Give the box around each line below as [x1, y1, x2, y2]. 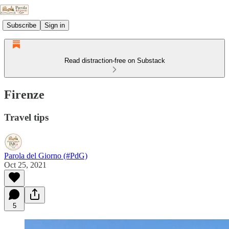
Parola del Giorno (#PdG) [4, 151, 87, 160]
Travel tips [4, 111, 49, 123]
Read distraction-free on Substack [64, 57, 165, 64]
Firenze [4, 87, 44, 101]
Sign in [44, 21, 65, 29]
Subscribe [7, 21, 36, 29]
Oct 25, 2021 [4, 160, 47, 169]
